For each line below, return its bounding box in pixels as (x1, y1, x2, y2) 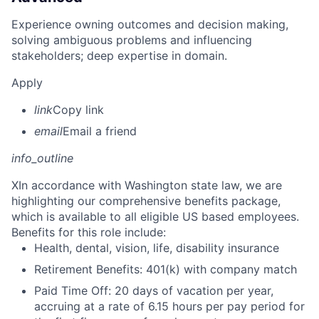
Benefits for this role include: (11, 225, 166, 240)
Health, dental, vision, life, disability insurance (34, 241, 279, 256)
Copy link (53, 103, 104, 117)
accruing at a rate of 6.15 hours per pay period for (34, 299, 305, 314)
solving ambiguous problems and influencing (11, 33, 252, 48)
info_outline (11, 151, 73, 166)
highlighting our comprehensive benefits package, (11, 194, 281, 209)
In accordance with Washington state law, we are (19, 178, 282, 193)
